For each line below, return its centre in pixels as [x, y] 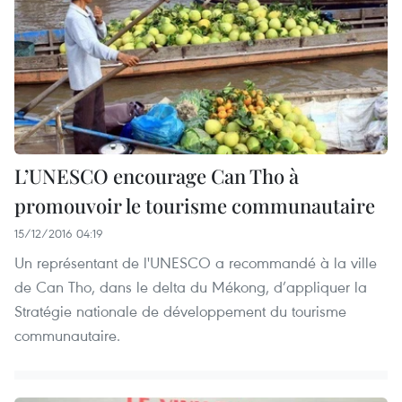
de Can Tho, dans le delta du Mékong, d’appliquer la [191, 287]
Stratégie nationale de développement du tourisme [180, 311]
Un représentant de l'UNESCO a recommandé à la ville [196, 263]
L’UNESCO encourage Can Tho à [157, 176]
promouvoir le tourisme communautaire [195, 206]
